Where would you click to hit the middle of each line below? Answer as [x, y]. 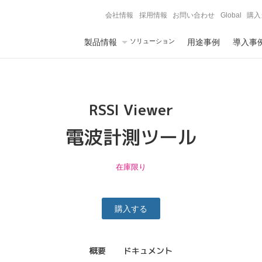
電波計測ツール [131, 137]
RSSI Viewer [131, 110]
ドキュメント [148, 250]
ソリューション [152, 41]
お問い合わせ [194, 15]
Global [231, 15]
